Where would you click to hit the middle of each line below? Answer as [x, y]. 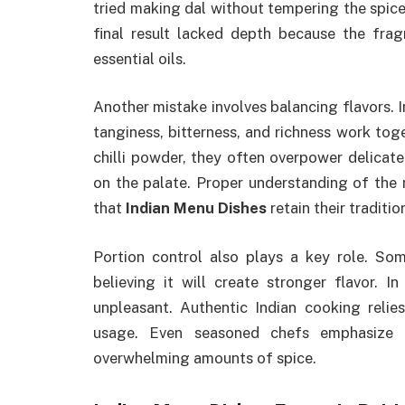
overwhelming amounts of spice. [205, 358]
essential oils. [140, 58]
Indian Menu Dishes [196, 208]
